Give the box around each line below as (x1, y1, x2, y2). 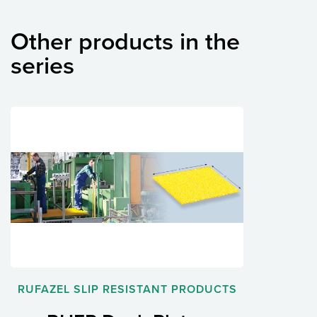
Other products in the (11, 28, 240, 57)
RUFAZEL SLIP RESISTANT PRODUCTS (17, 282, 237, 297)
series (11, 52, 74, 81)
